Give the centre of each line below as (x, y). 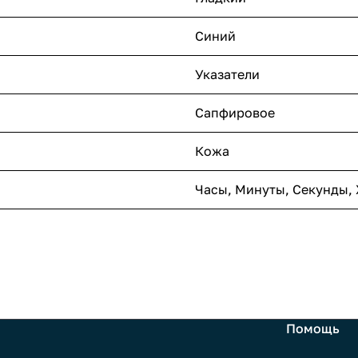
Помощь (313, 329)
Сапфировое (235, 113)
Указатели (227, 75)
